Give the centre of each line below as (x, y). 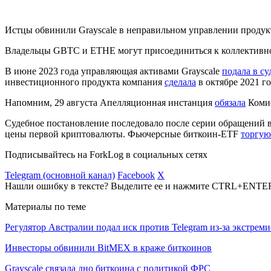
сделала (180, 82)
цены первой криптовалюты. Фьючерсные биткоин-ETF (123, 134)
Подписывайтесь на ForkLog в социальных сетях (106, 154)
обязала (230, 102)
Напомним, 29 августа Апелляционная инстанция (110, 102)
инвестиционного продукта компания (85, 82)
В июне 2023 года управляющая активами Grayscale (113, 71)
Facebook (136, 175)
